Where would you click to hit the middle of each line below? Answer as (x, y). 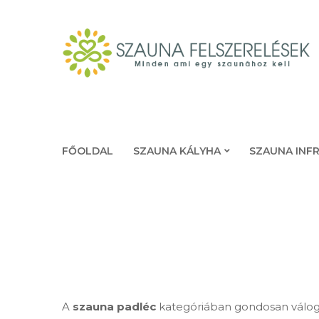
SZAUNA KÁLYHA (177, 151)
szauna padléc (114, 307)
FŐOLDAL (88, 151)
